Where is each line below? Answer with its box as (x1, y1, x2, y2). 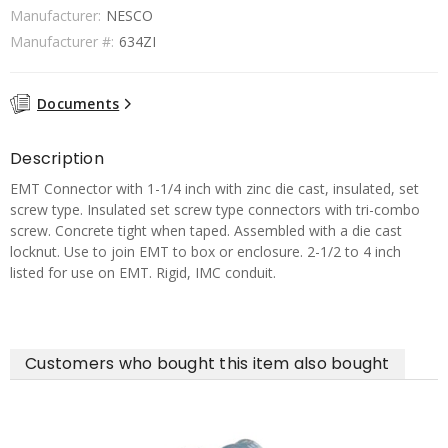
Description (10, 146, 104, 170)
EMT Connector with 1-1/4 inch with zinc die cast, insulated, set (10, 178, 419, 198)
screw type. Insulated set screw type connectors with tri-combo (10, 199, 420, 219)
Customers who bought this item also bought (25, 351, 390, 375)
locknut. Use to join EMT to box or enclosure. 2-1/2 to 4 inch (10, 241, 401, 261)
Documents (37, 94, 120, 113)
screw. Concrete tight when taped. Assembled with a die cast (10, 220, 402, 240)
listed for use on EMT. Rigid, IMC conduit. (10, 262, 276, 282)
